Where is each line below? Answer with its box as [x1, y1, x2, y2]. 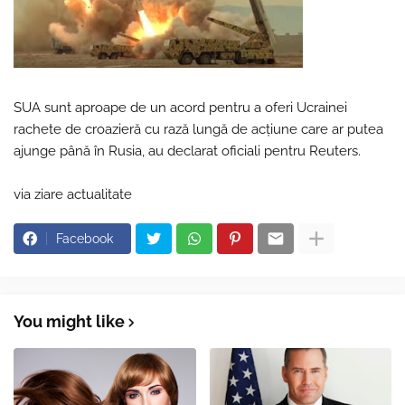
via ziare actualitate [14, 186, 132, 202]
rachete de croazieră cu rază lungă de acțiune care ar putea [14, 121, 383, 137]
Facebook [56, 231, 113, 246]
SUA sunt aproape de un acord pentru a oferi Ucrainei [14, 99, 347, 116]
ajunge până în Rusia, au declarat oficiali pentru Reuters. [14, 143, 361, 159]
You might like [14, 312, 125, 331]
